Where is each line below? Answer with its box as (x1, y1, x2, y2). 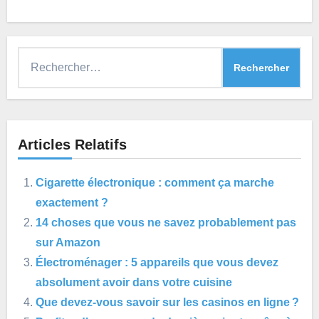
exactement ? (36, 196, 109, 209)
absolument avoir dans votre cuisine (36, 276, 233, 288)
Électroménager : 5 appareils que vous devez (36, 256, 279, 268)
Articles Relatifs (17, 136, 127, 152)
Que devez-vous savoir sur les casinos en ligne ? (36, 296, 300, 308)
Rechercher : (16, 49, 82, 62)
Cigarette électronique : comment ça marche (36, 176, 275, 189)
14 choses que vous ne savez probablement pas (36, 216, 297, 229)
